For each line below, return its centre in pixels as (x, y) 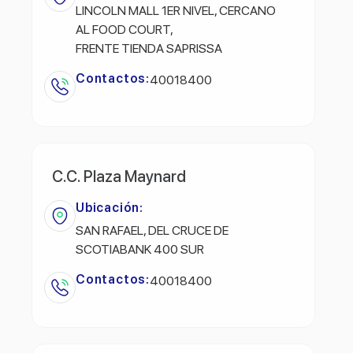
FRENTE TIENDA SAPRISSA (149, 48)
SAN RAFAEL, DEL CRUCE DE (152, 230)
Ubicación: (110, 207)
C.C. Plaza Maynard (119, 176)
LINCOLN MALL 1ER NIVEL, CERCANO (176, 10)
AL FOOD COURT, (124, 29)
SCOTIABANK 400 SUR (140, 249)
